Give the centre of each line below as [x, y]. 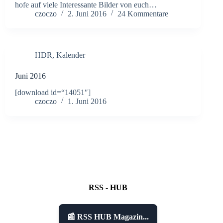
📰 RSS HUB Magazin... [108, 217]
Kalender [71, 55]
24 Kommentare [143, 13]
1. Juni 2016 [87, 101]
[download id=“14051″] [53, 92]
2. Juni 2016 [87, 13]
